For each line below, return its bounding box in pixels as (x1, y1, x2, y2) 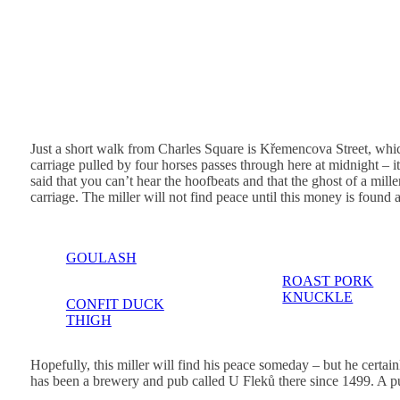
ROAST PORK (282, 273, 374, 289)
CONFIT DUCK (65, 296, 164, 312)
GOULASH (65, 250, 137, 266)
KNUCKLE (282, 289, 354, 305)
